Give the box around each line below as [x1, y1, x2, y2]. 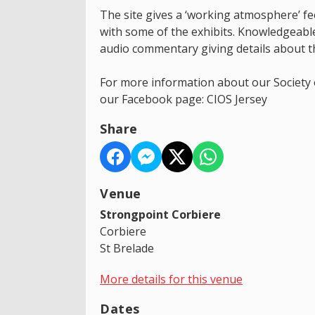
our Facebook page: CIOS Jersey [100, 91, 267, 107]
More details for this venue [100, 271, 243, 287]
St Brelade [100, 240, 154, 256]
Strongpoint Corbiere [100, 206, 221, 222]
